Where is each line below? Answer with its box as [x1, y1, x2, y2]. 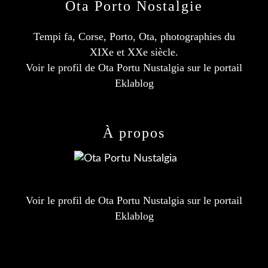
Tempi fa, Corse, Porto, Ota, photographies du [33, 31, 235, 42]
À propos [103, 125, 165, 141]
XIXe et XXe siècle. [90, 46, 178, 58]
